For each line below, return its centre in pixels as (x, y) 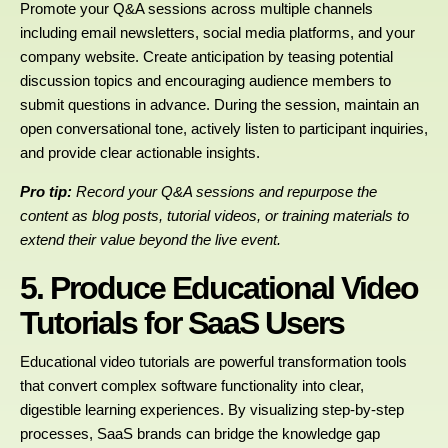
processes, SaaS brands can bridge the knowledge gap (200, 434)
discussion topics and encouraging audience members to (205, 80)
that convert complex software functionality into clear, (192, 386)
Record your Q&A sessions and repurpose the (226, 191)
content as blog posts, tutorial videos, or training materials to (214, 215)
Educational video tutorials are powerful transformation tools (213, 362)
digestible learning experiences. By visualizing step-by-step (212, 410)
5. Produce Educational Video (219, 287)
